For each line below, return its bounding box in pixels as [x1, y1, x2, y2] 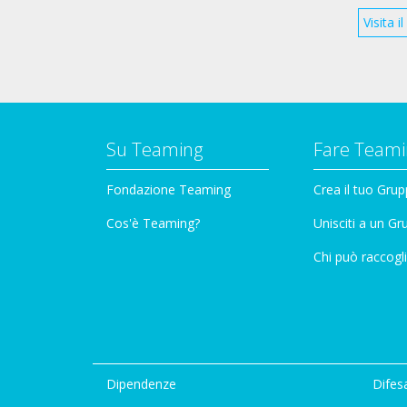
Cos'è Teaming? [106, 213, 200, 232]
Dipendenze [106, 374, 176, 392]
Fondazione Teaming [106, 180, 231, 198]
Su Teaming [106, 136, 203, 162]
